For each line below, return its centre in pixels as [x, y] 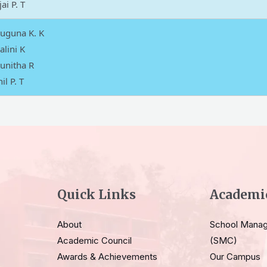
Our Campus [235, 256]
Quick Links [97, 194]
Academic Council [94, 240]
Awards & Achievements [107, 256]
